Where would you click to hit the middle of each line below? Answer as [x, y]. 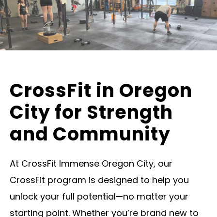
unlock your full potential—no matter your [99, 197]
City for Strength [91, 112]
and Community [90, 134]
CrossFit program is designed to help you [99, 180]
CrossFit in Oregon [101, 91]
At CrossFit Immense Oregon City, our [91, 164]
